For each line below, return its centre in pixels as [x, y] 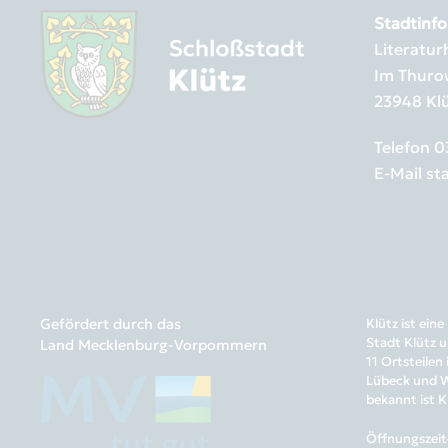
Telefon [403, 147]
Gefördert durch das [112, 323]
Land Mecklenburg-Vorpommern [153, 344]
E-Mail [399, 173]
